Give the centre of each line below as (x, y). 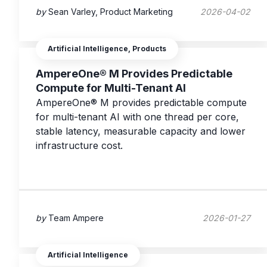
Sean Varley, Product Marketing (111, 11)
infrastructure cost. (79, 146)
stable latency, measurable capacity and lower (141, 131)
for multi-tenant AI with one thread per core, (137, 117)
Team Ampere (76, 218)
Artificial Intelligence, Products (107, 49)
